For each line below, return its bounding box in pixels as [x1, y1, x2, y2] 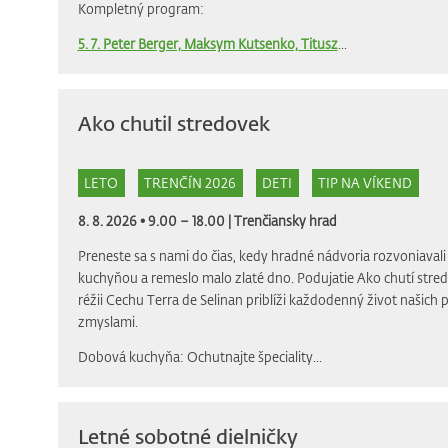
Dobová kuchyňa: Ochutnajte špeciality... [77, 347, 322, 365]
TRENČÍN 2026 [144, 174, 236, 192]
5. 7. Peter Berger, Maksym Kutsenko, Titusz [77, 34, 338, 52]
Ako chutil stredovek [77, 111, 270, 137]
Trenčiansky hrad [233, 211, 337, 229]
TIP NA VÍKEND [318, 174, 412, 192]
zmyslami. [77, 312, 138, 330]
